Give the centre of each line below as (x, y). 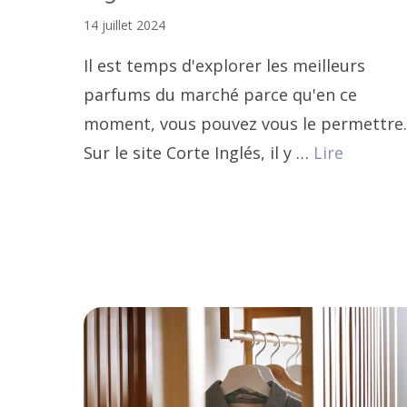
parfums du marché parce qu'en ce (220, 95)
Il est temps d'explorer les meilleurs (224, 66)
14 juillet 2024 (124, 25)
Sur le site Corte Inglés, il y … (199, 153)
